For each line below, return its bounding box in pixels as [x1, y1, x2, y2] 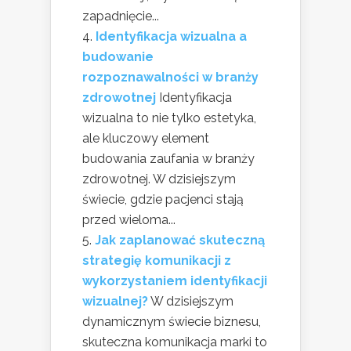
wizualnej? [82, 293, 148, 309]
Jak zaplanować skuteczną [95, 232, 265, 248]
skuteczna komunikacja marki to [82, 334, 267, 349]
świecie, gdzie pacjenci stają [82, 191, 244, 207]
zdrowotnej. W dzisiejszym [82, 171, 236, 186]
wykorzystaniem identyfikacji [82, 273, 267, 288]
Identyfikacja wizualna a [96, 28, 247, 44]
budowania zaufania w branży [82, 150, 255, 166]
